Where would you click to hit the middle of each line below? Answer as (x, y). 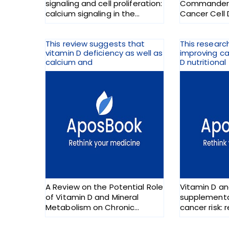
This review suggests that (95, 44)
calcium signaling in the (90, 14)
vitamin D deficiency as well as (104, 53)
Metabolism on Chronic (90, 208)
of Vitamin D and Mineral (92, 197)
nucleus (60, 24)
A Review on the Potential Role (104, 187)
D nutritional (203, 62)
